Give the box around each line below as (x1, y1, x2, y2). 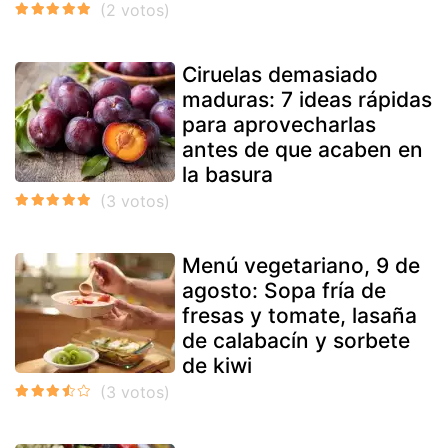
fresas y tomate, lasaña (182, 302, 417, 328)
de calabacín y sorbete (182, 327, 410, 353)
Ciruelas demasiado (182, 61, 378, 87)
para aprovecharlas (182, 111, 376, 137)
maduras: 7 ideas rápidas (182, 86, 432, 112)
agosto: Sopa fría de (182, 277, 386, 303)
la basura (182, 161, 273, 187)
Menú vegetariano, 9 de (182, 252, 420, 278)
